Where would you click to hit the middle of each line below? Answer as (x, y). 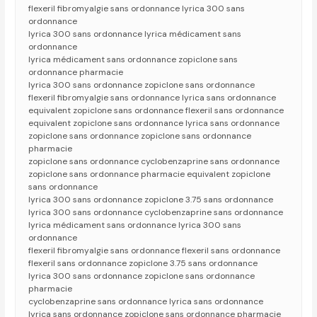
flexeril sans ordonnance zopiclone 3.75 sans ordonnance (143, 264)
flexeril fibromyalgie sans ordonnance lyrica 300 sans (137, 9)
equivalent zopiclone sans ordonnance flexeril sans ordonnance (156, 111)
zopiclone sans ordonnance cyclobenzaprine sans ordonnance (154, 162)
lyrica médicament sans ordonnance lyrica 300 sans (135, 225)
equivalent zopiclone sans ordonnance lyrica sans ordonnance (154, 123)
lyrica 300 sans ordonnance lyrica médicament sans (135, 34)
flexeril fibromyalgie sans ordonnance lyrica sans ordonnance (152, 98)
